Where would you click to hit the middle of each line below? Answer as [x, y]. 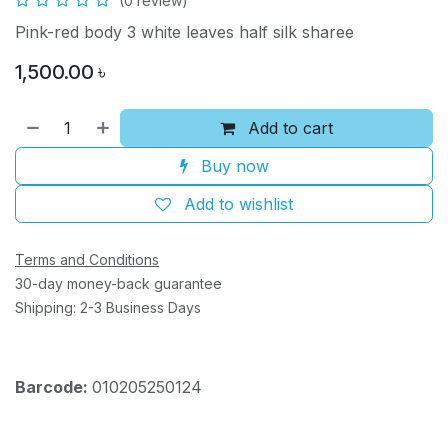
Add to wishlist [238, 204]
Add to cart [288, 128]
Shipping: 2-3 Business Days [108, 308]
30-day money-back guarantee [118, 284]
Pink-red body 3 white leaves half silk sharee [184, 32]
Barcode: [53, 387]
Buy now [232, 166]
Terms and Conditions [87, 260]
